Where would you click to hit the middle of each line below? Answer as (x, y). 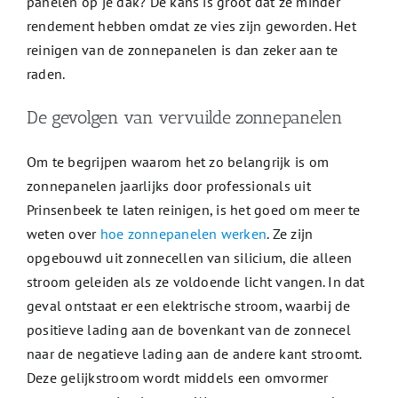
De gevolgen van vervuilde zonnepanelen (184, 118)
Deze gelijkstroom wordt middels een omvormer (177, 378)
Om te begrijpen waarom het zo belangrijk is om (178, 162)
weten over (63, 234)
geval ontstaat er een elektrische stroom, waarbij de (188, 306)
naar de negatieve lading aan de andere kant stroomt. (194, 354)
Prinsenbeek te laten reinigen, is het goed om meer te (193, 210)
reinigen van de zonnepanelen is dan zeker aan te (182, 50)
